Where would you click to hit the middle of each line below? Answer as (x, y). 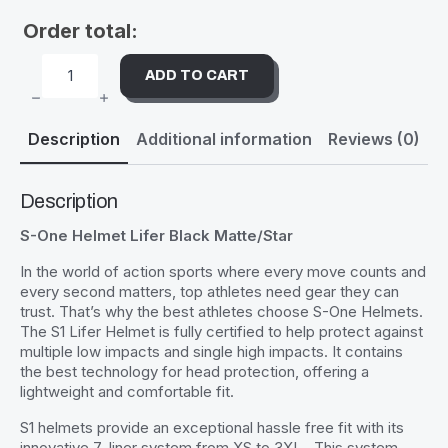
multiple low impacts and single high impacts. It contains (211, 351)
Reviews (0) (374, 138)
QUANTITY (108, 165)
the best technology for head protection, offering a (194, 371)
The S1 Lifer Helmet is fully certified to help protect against (221, 331)
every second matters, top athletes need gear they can (209, 291)
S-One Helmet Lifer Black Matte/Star (156, 235)
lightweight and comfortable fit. (129, 391)
